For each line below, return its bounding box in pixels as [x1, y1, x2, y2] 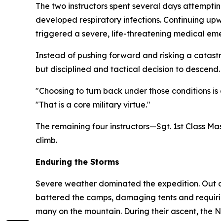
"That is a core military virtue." [36, 100, 150, 110]
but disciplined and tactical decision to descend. [36, 64, 220, 74]
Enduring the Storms [36, 157, 119, 167]
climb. [36, 135, 57, 145]
